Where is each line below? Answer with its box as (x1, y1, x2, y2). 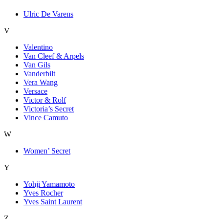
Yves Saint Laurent (23, 197, 82, 206)
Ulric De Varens (23, 10, 73, 18)
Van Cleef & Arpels (23, 52, 84, 60)
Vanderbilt (23, 69, 55, 78)
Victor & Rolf (23, 96, 66, 104)
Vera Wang (23, 78, 58, 87)
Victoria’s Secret (23, 105, 74, 113)
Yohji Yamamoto (23, 180, 75, 188)
